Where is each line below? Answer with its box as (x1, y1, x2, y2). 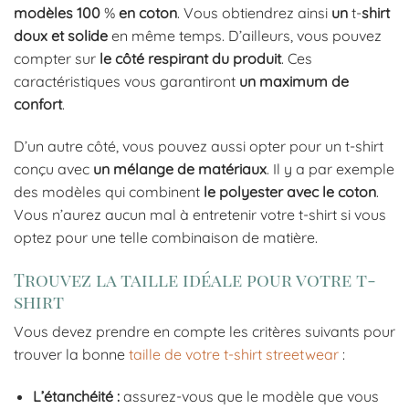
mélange (113, 159, 173, 178)
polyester (219, 182, 283, 201)
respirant (148, 49, 208, 68)
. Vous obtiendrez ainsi (177, 4, 331, 23)
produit (233, 49, 281, 68)
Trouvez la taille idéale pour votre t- (14, 267, 376, 291)
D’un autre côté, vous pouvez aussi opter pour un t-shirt (14, 136, 383, 155)
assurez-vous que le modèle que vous (119, 387, 379, 406)
